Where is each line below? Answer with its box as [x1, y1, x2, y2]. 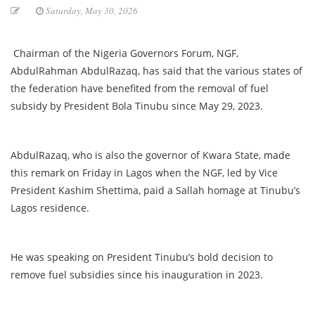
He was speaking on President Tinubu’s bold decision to [11, 250, 273, 264]
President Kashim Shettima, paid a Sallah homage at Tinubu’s [11, 184, 300, 198]
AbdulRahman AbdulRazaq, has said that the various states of [11, 64, 302, 78]
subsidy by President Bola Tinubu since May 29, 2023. [11, 99, 263, 113]
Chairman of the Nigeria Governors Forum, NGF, [11, 46, 238, 60]
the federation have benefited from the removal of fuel [11, 82, 269, 96]
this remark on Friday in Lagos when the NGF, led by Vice [11, 166, 278, 180]
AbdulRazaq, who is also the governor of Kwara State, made [11, 148, 290, 162]
